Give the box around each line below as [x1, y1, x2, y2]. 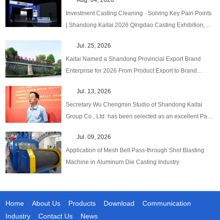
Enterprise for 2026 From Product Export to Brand [66, 67, 197, 74]
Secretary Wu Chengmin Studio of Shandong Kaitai [66, 101, 203, 108]
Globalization [66, 79, 102, 86]
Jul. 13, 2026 [77, 87, 111, 95]
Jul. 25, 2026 [77, 42, 111, 49]
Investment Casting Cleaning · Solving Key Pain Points [66, 9, 212, 17]
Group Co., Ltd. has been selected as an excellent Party [66, 112, 214, 120]
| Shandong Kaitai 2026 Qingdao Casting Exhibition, [66, 21, 205, 28]
